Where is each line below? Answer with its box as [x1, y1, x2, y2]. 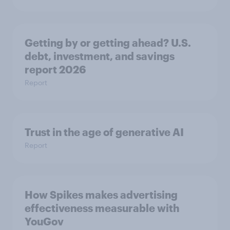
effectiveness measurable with [25, 201, 179, 214]
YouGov [25, 215, 64, 227]
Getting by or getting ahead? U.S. [25, 36, 191, 49]
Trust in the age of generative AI [25, 125, 184, 138]
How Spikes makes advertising [25, 188, 178, 201]
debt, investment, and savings [25, 49, 175, 62]
